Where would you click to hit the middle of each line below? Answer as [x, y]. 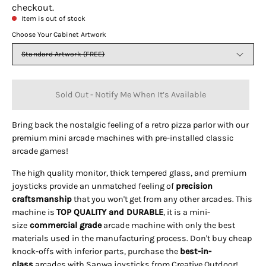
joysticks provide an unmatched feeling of [93, 186]
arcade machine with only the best [169, 225]
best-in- [196, 251]
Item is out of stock [53, 19]
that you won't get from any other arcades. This [163, 199]
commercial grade [66, 225]
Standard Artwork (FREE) [63, 54]
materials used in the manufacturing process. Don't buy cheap [132, 238]
